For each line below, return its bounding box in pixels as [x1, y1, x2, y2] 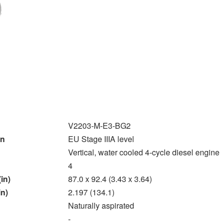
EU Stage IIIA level [68, 133, 134, 145]
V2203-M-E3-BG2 [68, 119, 131, 131]
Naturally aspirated [68, 199, 134, 211]
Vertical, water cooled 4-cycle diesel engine [68, 146, 220, 158]
